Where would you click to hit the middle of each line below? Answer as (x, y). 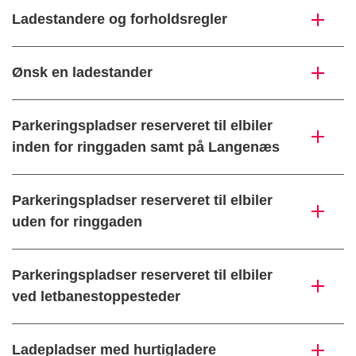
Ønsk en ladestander (82, 73)
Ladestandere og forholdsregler (120, 19)
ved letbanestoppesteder (96, 297)
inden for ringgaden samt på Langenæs (146, 147)
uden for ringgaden (77, 222)
